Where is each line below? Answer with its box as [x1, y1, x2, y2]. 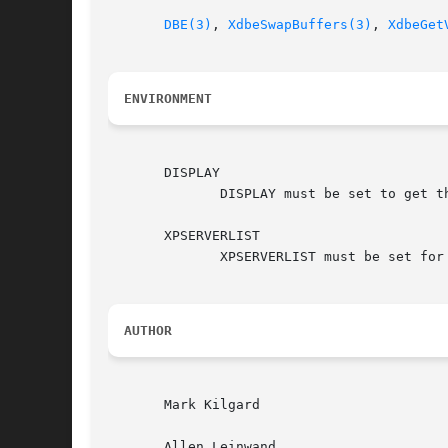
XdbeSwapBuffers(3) [228, 17, 372, 33]
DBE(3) [164, 17, 212, 33]
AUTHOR [124, 323, 172, 339]
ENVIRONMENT [124, 91, 212, 107]
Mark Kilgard [108, 397, 260, 413]
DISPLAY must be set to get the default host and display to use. [108, 186, 172, 202]
